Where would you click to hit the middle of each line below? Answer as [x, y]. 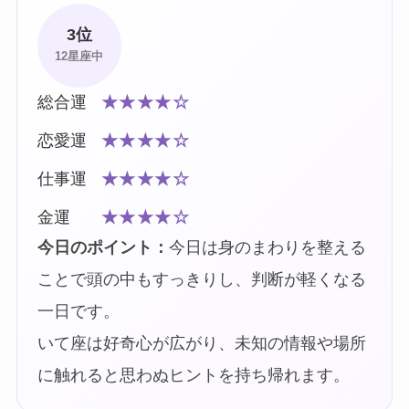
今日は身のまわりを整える [267, 248]
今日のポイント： [103, 248]
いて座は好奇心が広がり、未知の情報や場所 [201, 344]
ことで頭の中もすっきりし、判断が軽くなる [201, 280]
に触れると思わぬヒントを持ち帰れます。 [193, 376]
